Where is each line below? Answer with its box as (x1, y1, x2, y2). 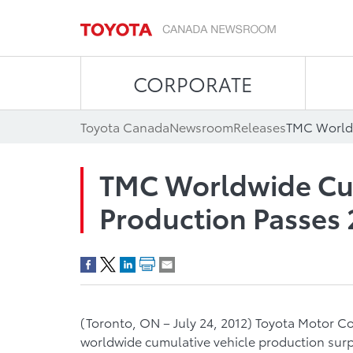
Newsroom (169, 117, 233, 136)
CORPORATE (133, 69, 253, 97)
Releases (233, 117, 286, 136)
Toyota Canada (80, 117, 169, 136)
